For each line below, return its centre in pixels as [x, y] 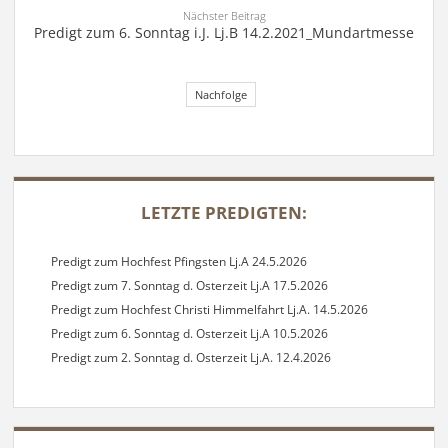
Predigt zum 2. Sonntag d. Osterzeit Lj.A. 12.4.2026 [190, 357]
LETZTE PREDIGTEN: [224, 213]
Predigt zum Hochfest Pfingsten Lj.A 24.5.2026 [178, 261]
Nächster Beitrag [224, 16]
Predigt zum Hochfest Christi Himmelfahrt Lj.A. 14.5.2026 [209, 309]
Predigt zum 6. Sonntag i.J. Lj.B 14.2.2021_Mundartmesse [224, 33]
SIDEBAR [63, 190]
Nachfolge [221, 95]
